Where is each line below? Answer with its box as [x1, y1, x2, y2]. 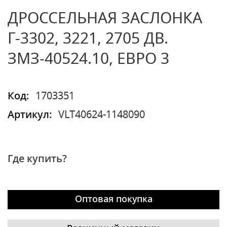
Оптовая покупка [74, 195, 153, 204]
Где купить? [8, 154, 67, 164]
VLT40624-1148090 [58, 110, 145, 120]
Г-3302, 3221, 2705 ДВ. [8, 31, 168, 47]
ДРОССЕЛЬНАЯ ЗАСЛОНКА [8, 11, 202, 26]
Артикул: [8, 110, 52, 120]
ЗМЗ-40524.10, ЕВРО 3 [8, 52, 169, 67]
